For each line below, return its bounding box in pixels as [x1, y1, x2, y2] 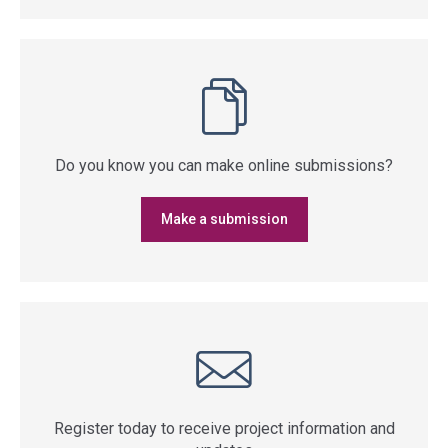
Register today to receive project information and [53, 419, 395, 438]
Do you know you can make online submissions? [55, 156, 393, 175]
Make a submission [160, 211, 288, 227]
